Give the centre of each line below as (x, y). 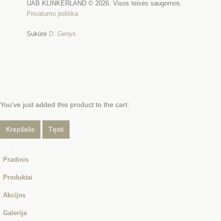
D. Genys (62, 34)
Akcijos (14, 196)
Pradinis (16, 160)
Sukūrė (37, 34)
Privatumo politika (52, 14)
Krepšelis (20, 129)
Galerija (15, 213)
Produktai (18, 178)
